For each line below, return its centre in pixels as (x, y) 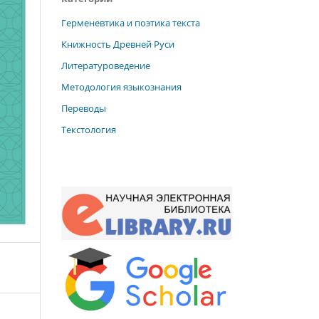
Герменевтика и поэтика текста (131, 22)
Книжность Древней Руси (118, 44)
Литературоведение (106, 65)
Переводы (84, 108)
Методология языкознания (121, 87)
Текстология (89, 129)
